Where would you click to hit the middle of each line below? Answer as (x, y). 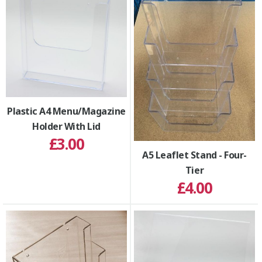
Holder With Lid (66, 126)
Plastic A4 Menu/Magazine (66, 111)
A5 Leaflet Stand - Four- (194, 155)
